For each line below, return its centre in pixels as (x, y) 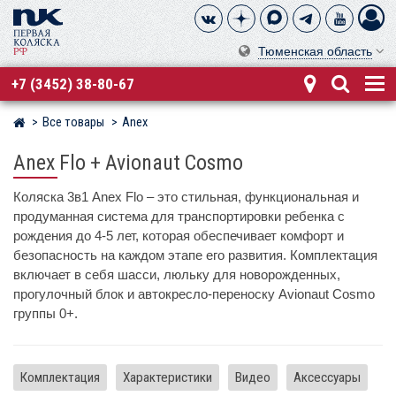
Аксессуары (327, 377)
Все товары (73, 122)
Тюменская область (315, 52)
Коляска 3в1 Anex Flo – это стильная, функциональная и (186, 197)
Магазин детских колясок (98, 123)
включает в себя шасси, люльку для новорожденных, (177, 274)
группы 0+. (46, 313)
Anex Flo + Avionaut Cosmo (128, 163)
